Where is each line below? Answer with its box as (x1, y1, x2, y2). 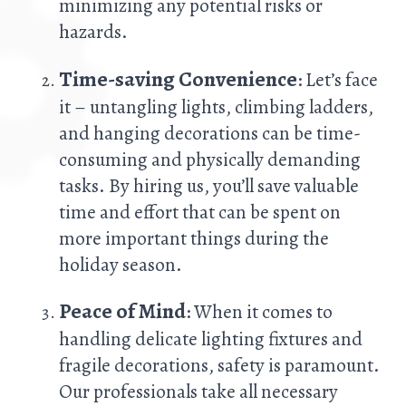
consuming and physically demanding (59, 145, 361, 172)
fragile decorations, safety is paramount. (59, 351, 380, 378)
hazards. (59, 18, 128, 45)
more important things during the (59, 224, 329, 251)
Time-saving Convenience (59, 63, 297, 93)
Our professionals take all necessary (59, 377, 338, 404)
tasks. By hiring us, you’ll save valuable (59, 171, 359, 198)
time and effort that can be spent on (59, 198, 341, 225)
